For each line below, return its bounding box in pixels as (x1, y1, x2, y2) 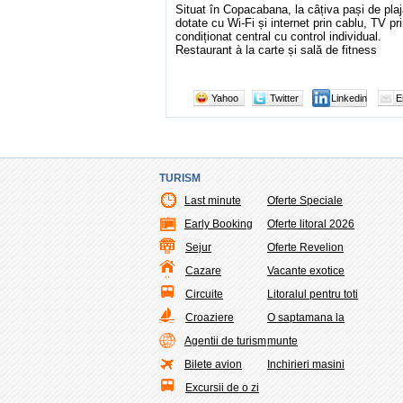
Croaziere (185, 310, 234, 324)
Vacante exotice (267, 264, 345, 277)
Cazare (185, 264, 221, 277)
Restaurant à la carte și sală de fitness (175, 42, 377, 57)
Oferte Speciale (267, 193, 343, 207)
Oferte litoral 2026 (267, 217, 354, 230)
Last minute (184, 193, 241, 207)
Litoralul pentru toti (267, 287, 358, 300)
